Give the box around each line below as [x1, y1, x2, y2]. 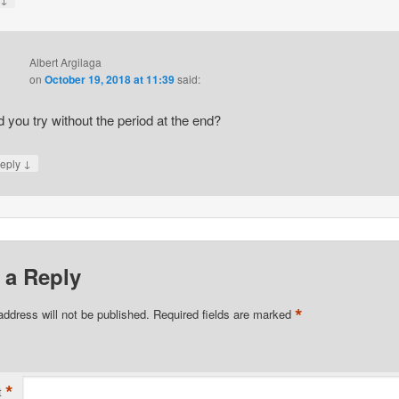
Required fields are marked [152, 305, 295, 322]
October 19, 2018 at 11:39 [44, 70, 175, 87]
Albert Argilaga [28, 53, 102, 69]
